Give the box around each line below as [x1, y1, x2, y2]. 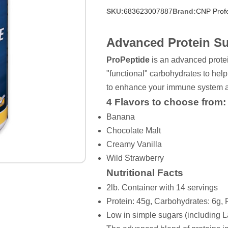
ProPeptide [106, 55, 150, 64]
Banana [106, 112, 135, 121]
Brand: [172, 7, 196, 15]
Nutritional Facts [106, 167, 183, 178]
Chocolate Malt [106, 126, 161, 135]
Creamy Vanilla [106, 140, 162, 149]
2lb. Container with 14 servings [106, 183, 218, 192]
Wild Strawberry [106, 154, 164, 162]
